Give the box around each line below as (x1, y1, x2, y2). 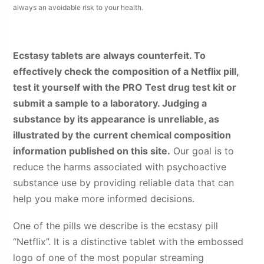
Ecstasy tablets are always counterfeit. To (13, 49, 206, 61)
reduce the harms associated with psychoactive (13, 160, 227, 173)
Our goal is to (170, 144, 235, 157)
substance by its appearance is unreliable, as (13, 113, 220, 125)
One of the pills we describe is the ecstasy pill (13, 219, 219, 232)
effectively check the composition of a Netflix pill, (13, 65, 239, 77)
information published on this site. (13, 144, 171, 157)
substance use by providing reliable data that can (13, 176, 235, 189)
